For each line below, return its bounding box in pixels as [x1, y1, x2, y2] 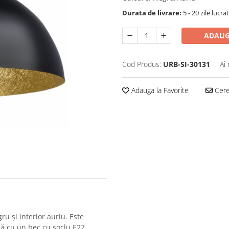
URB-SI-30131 [163, 59, 210, 69]
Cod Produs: [122, 59, 161, 69]
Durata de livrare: [122, 8, 181, 17]
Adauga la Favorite [129, 85, 189, 95]
